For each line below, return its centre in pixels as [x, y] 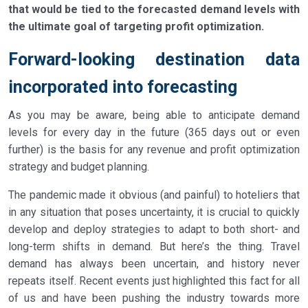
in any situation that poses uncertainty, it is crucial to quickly [154, 212]
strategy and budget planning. [79, 167]
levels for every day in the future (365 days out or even [154, 133]
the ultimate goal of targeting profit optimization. [136, 27]
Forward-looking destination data [154, 60]
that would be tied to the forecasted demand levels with [154, 10]
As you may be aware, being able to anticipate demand [154, 115]
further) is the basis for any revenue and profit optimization [154, 150]
